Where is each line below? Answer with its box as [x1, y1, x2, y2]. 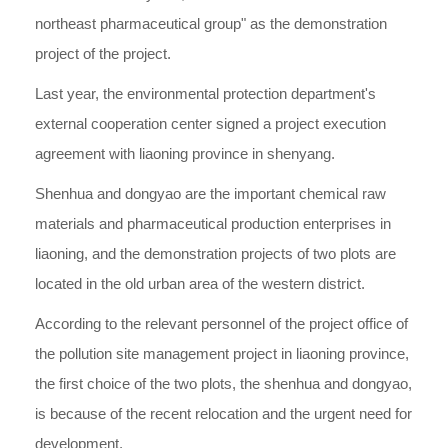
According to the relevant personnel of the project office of [35, 315, 408, 332]
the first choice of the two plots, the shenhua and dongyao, [35, 375, 412, 392]
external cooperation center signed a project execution [35, 115, 386, 132]
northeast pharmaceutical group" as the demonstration [35, 15, 387, 32]
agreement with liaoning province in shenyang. [35, 145, 335, 162]
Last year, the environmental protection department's [35, 85, 376, 102]
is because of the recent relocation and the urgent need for [35, 405, 412, 422]
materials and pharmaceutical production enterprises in [35, 215, 391, 232]
